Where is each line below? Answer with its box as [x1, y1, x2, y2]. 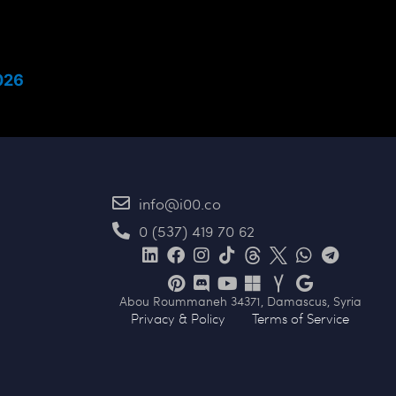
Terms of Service [252, 308, 350, 327]
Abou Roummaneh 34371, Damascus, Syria [118, 291, 362, 309]
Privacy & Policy [131, 308, 226, 327]
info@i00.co [139, 192, 222, 214]
